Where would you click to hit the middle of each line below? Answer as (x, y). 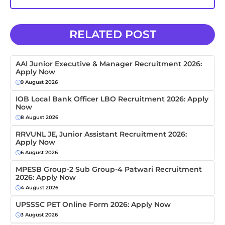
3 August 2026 (39, 215)
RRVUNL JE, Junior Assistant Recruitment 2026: (101, 134)
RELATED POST (113, 35)
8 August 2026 (39, 118)
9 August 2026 (39, 82)
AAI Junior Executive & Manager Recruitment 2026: (109, 64)
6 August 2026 (39, 153)
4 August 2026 (39, 188)
